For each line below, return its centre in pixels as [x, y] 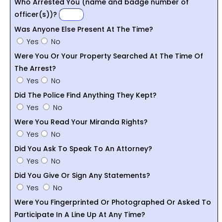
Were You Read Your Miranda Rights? [81, 122]
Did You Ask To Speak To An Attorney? [83, 148]
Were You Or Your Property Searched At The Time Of [109, 56]
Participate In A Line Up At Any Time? [80, 214]
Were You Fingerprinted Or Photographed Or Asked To [113, 202]
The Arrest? [35, 68]
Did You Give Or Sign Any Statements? [82, 175]
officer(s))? [37, 14]
